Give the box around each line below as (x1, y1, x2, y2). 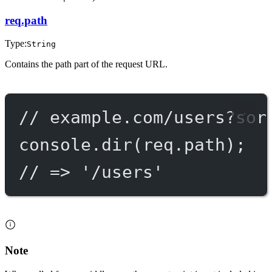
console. (18, 134, 101, 154)
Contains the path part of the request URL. (5, 59, 168, 70)
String (27, 39, 56, 49)
